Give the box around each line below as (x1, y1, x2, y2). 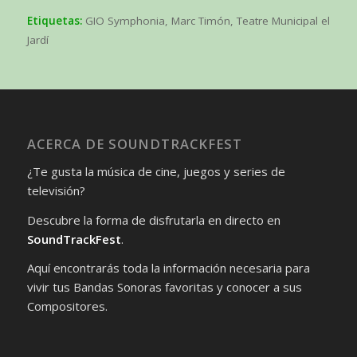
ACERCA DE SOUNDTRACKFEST (26, 135, 242, 154)
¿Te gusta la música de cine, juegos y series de (26, 163, 285, 179)
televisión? (26, 182, 85, 198)
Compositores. (26, 298, 108, 315)
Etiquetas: (26, 14, 82, 29)
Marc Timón (171, 14, 230, 29)
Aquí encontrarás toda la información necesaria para (26, 260, 310, 277)
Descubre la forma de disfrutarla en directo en (26, 211, 280, 228)
